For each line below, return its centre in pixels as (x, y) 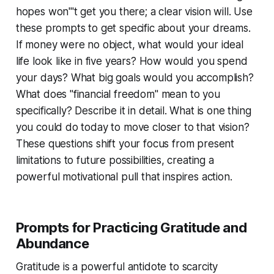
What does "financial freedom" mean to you (118, 94)
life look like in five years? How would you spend (131, 61)
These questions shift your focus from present (125, 143)
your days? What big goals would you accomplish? (135, 77)
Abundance (52, 243)
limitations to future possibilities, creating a (115, 160)
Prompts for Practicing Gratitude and (131, 227)
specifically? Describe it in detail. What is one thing (133, 110)
